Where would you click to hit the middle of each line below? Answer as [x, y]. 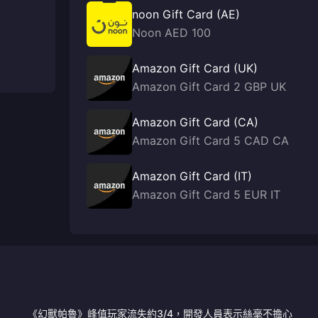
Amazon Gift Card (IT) [192, 176]
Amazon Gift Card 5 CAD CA [210, 141]
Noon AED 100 [171, 33]
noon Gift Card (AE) [186, 14]
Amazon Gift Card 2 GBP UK [209, 87]
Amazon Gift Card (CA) [195, 122]
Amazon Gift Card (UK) [195, 68]
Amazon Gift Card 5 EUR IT [206, 194]
